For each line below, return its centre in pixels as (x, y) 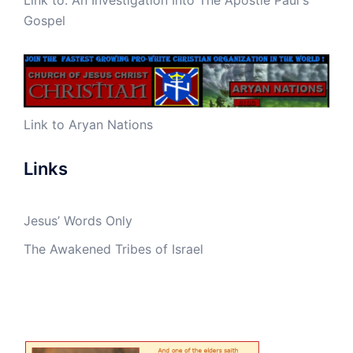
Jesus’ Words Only (78, 220)
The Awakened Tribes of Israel (113, 249)
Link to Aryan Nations (88, 124)
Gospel (45, 20)
